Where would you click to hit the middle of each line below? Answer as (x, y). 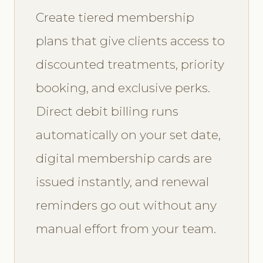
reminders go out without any (126, 205)
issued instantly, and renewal (122, 181)
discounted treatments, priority (130, 64)
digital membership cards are (124, 158)
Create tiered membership (115, 17)
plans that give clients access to (130, 41)
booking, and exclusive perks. (123, 87)
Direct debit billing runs (107, 111)
